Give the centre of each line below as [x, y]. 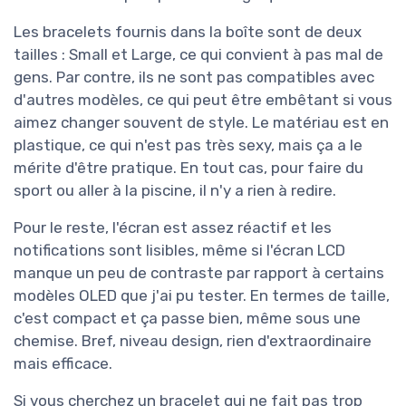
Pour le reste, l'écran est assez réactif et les [173, 228]
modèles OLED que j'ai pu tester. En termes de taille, [202, 296]
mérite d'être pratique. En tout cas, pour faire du [188, 168]
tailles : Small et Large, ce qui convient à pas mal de [198, 55]
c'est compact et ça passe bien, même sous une [187, 319]
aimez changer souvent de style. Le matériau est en [201, 123]
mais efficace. [63, 364]
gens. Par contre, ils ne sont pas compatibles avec [194, 77]
